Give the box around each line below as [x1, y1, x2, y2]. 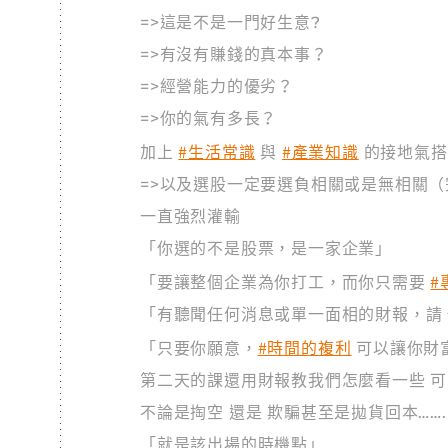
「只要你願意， [140, 339, 258, 358]
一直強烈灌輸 [140, 207, 241, 226]
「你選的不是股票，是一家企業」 [140, 239, 392, 258]
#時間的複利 [257, 335, 352, 359]
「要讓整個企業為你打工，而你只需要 [140, 273, 431, 292]
